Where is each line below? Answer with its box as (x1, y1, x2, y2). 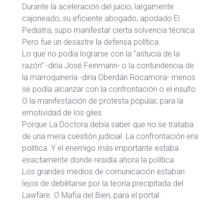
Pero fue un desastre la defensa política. (22, 37, 161, 47)
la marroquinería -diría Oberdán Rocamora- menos (22, 73, 195, 82)
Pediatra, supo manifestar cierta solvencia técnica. (22, 26, 196, 35)
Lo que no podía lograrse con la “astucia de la (22, 49, 180, 58)
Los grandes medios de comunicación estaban (22, 167, 185, 176)
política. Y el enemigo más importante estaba (22, 143, 179, 153)
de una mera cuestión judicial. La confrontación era (22, 132, 198, 141)
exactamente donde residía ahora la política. (22, 155, 176, 165)
